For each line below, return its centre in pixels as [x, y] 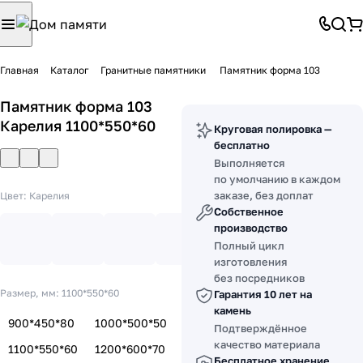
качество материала [267, 344]
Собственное [249, 211]
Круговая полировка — [273, 129]
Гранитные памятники [154, 70]
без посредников [259, 278]
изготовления [250, 262]
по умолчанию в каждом [277, 179]
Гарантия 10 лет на [263, 294]
